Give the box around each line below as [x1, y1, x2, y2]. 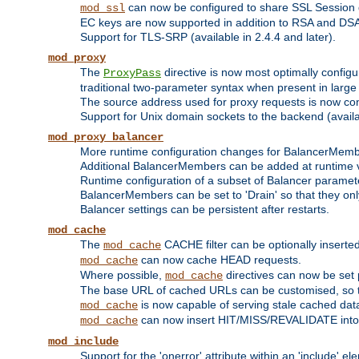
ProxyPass [103, 67, 161, 80]
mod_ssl [80, 2, 125, 15]
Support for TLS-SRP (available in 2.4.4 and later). [80, 30, 336, 44]
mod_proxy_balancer [48, 131, 163, 144]
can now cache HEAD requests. [138, 253, 301, 267]
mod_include [48, 335, 119, 349]
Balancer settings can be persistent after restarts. [80, 203, 329, 216]
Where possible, [80, 268, 165, 282]
